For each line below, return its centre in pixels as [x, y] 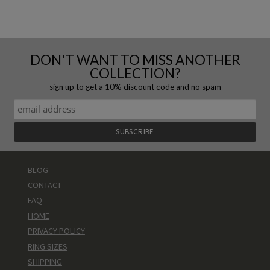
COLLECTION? [135, 73]
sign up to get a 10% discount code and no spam [135, 86]
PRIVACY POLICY [56, 231]
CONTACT [44, 185]
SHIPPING [45, 262]
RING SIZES [47, 246]
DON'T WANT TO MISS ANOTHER [135, 60]
